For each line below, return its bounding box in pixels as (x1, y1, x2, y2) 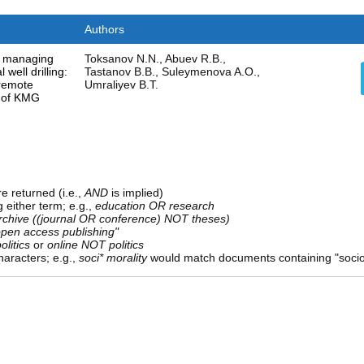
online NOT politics (46, 238, 144, 252)
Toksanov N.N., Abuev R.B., (84, 52, 226, 66)
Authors (84, 23, 124, 37)
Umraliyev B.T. (84, 78, 158, 92)
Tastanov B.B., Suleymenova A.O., (84, 65, 260, 79)
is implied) (107, 186, 163, 200)
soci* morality (78, 251, 147, 265)
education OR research (94, 199, 214, 213)
